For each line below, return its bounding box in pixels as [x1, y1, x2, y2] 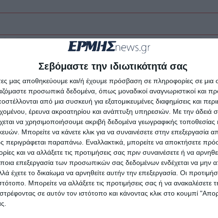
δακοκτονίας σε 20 [15, 187, 136, 206]
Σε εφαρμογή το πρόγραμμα [15, 170, 196, 188]
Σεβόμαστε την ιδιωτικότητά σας [38, 60, 187, 72]
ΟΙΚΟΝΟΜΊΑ [61, 156, 99, 164]
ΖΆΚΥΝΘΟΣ [18, 156, 55, 164]
